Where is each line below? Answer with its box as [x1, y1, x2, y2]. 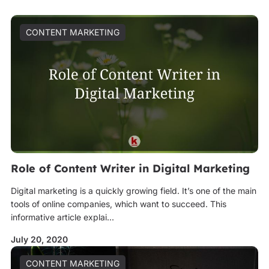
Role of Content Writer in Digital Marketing [10, 162, 250, 175]
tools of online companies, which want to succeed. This [10, 199, 226, 209]
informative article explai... [10, 212, 114, 222]
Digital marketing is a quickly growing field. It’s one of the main [10, 186, 256, 196]
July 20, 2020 [10, 234, 68, 244]
